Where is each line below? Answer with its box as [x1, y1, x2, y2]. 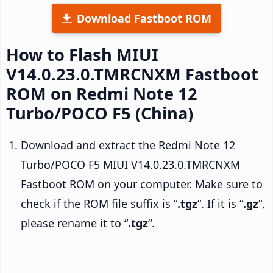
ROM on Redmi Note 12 [6, 82, 197, 105]
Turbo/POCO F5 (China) [6, 101, 193, 124]
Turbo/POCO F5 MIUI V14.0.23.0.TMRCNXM [21, 157, 240, 172]
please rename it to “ [21, 215, 128, 230]
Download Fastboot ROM [77, 10, 211, 26]
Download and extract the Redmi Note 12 [21, 137, 235, 152]
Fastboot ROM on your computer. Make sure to [21, 176, 263, 191]
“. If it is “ [197, 196, 243, 211]
